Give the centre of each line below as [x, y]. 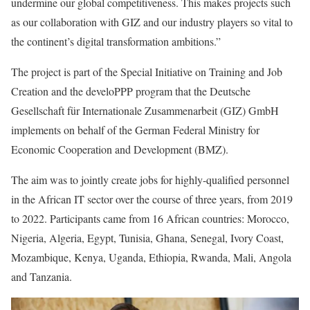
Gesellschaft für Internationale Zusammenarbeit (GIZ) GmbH [145, 110]
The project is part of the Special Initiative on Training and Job [147, 72]
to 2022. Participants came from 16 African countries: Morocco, [150, 218]
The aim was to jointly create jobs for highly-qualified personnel [150, 180]
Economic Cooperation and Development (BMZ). [121, 149]
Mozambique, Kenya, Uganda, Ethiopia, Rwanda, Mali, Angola [151, 257]
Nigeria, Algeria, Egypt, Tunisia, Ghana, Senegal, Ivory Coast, [147, 238]
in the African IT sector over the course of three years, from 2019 [152, 199]
